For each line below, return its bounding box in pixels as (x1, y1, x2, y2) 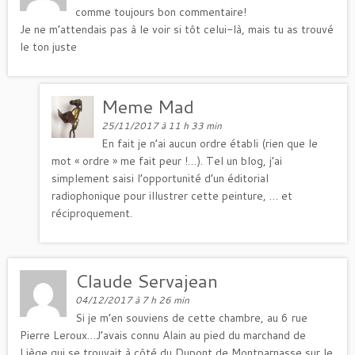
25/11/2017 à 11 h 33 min (101, 118, 223, 132)
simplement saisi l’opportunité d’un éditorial (52, 170, 269, 186)
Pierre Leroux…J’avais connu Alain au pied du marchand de (20, 326, 306, 343)
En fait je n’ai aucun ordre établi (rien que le (101, 135, 319, 151)
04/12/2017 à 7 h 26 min (75, 292, 190, 307)
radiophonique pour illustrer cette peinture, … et (52, 187, 292, 204)
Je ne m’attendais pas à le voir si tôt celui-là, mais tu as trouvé (20, 21, 334, 37)
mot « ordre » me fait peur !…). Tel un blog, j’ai (52, 152, 282, 169)
